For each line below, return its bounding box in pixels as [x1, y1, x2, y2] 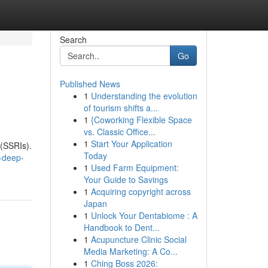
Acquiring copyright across [90, 185, 191, 197]
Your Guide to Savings [83, 173, 168, 185]
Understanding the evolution [90, 90, 197, 102]
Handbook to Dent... [83, 221, 160, 233]
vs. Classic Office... [83, 126, 156, 138]
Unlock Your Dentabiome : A [90, 209, 197, 221]
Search [59, 33, 87, 45]
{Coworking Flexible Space [90, 114, 192, 126]
